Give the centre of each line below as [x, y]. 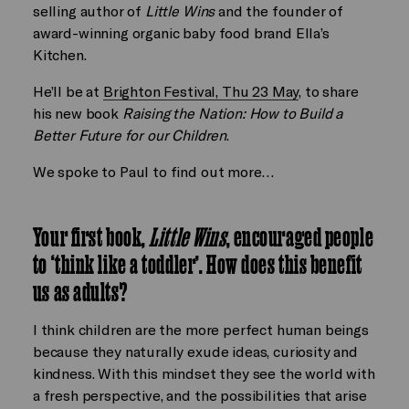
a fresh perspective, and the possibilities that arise [199, 394]
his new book [77, 112]
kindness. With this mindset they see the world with [204, 372]
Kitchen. [59, 54]
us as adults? [80, 291]
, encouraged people [300, 236]
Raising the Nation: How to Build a [233, 112]
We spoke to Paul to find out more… [153, 171]
